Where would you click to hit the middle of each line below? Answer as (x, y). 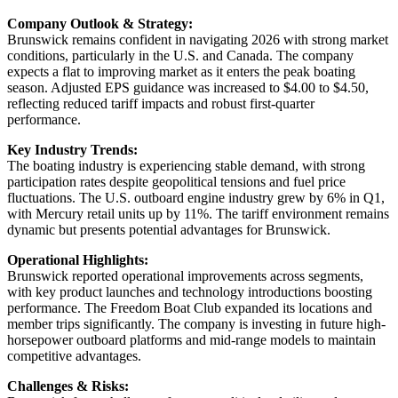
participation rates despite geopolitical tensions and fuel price (176, 182)
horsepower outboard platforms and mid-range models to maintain (191, 340)
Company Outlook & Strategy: (100, 24)
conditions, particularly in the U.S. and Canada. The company (180, 56)
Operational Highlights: (78, 260)
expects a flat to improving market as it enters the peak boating (181, 72)
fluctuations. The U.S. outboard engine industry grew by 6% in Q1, (196, 198)
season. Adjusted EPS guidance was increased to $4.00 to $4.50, (188, 88)
